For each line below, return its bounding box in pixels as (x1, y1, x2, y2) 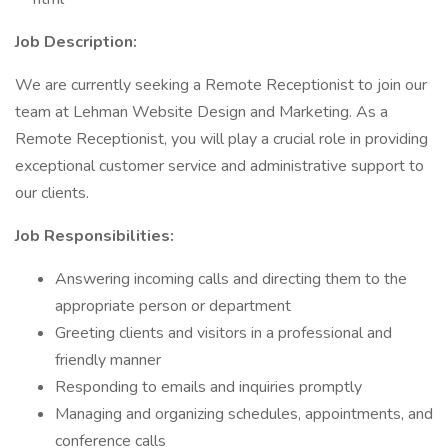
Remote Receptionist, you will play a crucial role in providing (15, 128, 428, 150)
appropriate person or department (55, 295, 291, 317)
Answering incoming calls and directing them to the (55, 268, 407, 290)
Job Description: (15, 31, 137, 53)
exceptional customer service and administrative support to (15, 155, 424, 177)
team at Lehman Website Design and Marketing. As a (15, 101, 388, 123)
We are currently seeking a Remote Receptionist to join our (15, 74, 427, 96)
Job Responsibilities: (15, 225, 174, 247)
